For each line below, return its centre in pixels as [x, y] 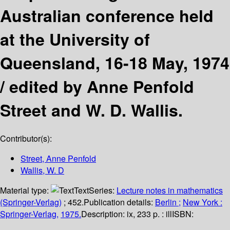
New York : [203, 202]
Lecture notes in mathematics [170, 190]
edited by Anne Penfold [102, 86]
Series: [103, 190]
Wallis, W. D [42, 170]
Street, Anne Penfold [58, 159]
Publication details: [119, 202]
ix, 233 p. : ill [149, 214]
